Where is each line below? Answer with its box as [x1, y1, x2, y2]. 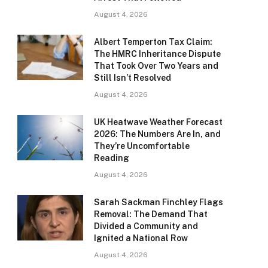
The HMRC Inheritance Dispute [94, 49, 221, 59]
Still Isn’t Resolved [94, 73, 171, 83]
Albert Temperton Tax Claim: [94, 37, 212, 47]
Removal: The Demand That [94, 209, 208, 220]
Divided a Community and [94, 221, 198, 232]
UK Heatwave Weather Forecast [94, 117, 223, 127]
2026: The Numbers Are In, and [94, 129, 221, 139]
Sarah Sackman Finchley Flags [94, 197, 223, 208]
